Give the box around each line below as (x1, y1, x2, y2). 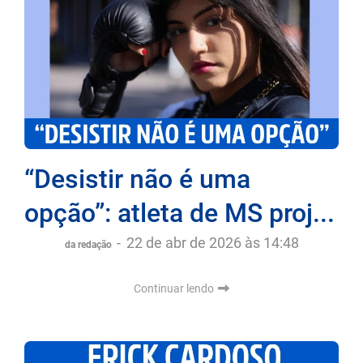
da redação (64, 238, 114, 250)
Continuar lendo (134, 281, 216, 295)
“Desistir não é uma (24, 163, 250, 194)
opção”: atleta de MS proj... (24, 197, 335, 228)
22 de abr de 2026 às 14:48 (126, 233, 299, 251)
